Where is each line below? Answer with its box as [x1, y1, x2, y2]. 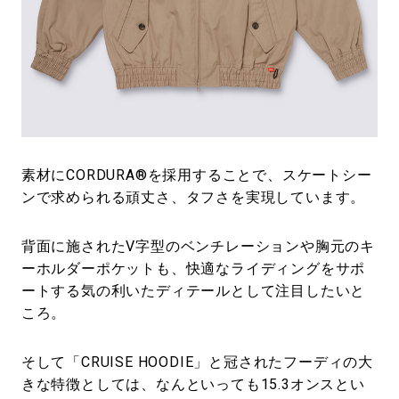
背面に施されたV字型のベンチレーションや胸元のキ [20, 238, 376, 256]
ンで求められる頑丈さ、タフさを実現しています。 [20, 189, 366, 207]
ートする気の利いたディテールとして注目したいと [20, 282, 366, 300]
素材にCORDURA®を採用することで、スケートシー [20, 167, 372, 184]
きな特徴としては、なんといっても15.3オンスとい [20, 376, 365, 394]
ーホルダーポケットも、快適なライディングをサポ [20, 260, 366, 278]
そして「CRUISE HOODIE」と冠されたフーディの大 [20, 354, 374, 371]
